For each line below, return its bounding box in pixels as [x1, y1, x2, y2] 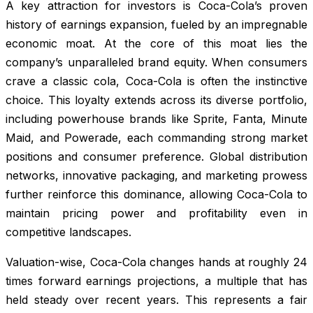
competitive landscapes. [6, 224, 131, 239]
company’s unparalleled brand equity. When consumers [6, 54, 307, 69]
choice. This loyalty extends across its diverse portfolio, [6, 92, 307, 107]
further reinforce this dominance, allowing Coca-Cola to [6, 187, 307, 201]
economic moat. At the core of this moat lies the [6, 36, 307, 50]
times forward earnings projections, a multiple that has [6, 273, 307, 288]
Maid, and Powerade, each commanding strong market [6, 130, 307, 145]
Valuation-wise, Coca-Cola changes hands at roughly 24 [6, 254, 307, 269]
